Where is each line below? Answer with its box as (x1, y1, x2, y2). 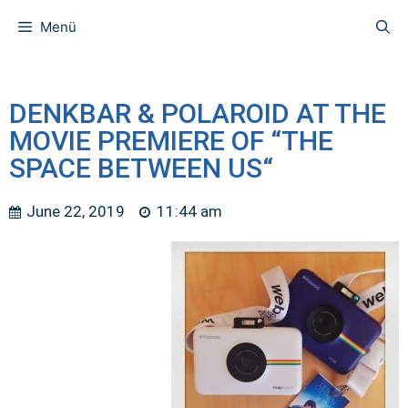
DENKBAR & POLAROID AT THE (9, 97, 386, 129)
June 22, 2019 (26, 202, 125, 220)
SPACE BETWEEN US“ (9, 152, 273, 184)
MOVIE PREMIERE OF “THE (9, 125, 333, 157)
